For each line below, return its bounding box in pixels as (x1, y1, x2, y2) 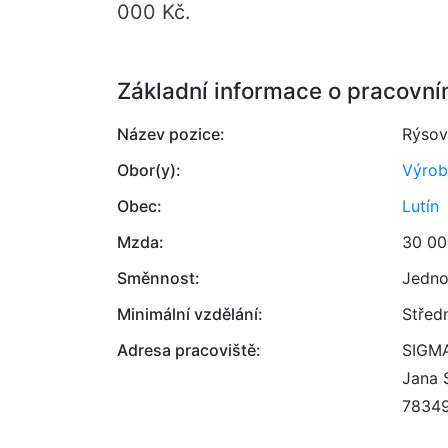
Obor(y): (117, 160, 181, 180)
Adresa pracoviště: (117, 340, 261, 360)
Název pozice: (117, 124, 225, 144)
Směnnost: (117, 268, 200, 288)
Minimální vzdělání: (117, 304, 263, 324)
